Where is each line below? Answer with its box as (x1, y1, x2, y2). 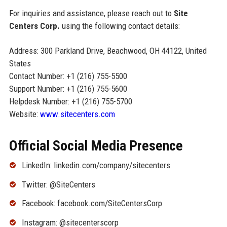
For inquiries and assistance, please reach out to (9, 8, 174, 18)
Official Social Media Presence (9, 137, 183, 154)
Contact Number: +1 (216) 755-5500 (9, 70, 127, 81)
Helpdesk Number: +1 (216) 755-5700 (9, 96, 132, 106)
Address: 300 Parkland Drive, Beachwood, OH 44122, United (9, 45, 207, 56)
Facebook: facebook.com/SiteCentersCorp (21, 198, 162, 209)
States (9, 58, 31, 68)
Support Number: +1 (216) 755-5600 (9, 83, 127, 94)
